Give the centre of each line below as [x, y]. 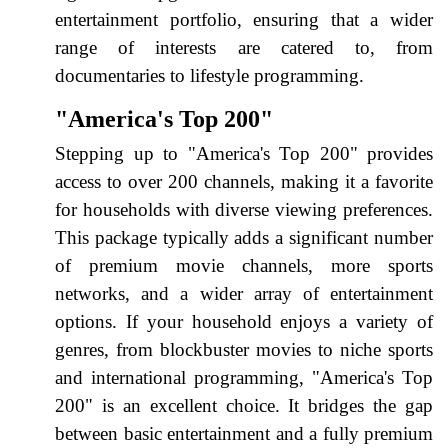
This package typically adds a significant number [244, 237]
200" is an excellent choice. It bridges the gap [244, 405]
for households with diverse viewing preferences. [244, 209]
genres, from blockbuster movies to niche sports [244, 349]
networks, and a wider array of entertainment [244, 293]
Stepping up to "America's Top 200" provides [244, 153]
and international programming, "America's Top [244, 377]
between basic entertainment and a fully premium [244, 433]
